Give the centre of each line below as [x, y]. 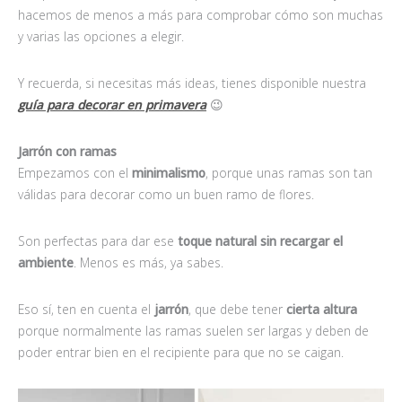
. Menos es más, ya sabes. [149, 262]
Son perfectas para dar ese [96, 240]
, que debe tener [237, 309]
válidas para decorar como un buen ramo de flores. [166, 194]
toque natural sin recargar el [258, 240]
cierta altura [322, 309]
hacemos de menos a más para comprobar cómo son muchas [201, 14]
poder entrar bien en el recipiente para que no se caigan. [181, 352]
